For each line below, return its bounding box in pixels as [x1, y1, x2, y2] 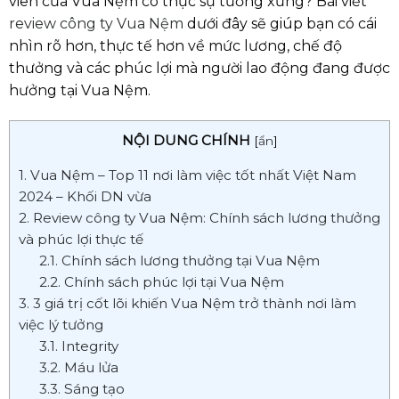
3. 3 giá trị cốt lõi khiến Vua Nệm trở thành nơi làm [19, 294, 356, 312]
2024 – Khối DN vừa [19, 187, 151, 205]
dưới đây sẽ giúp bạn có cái [183, 14, 377, 32]
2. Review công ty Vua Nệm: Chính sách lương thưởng [19, 208, 380, 226]
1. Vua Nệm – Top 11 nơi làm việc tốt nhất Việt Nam [19, 166, 356, 183]
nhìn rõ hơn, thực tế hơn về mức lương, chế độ [9, 37, 342, 54]
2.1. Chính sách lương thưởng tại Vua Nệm [38, 251, 320, 269]
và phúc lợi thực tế [19, 230, 143, 248]
